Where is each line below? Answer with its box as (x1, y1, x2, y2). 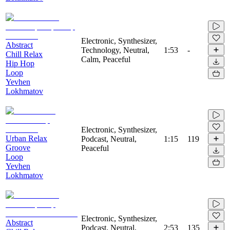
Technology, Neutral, (81, 45, 149, 54)
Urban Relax (6, 133, 47, 143)
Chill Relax (6, 49, 43, 59)
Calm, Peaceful (81, 54, 130, 64)
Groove (6, 143, 30, 152)
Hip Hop (6, 59, 34, 68)
